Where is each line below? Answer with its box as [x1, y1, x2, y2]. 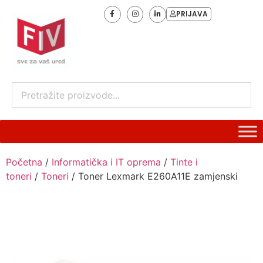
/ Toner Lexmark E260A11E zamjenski [69, 170, 238, 182]
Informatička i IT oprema [52, 156, 161, 168]
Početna [6, 156, 42, 168]
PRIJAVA [176, 9, 208, 19]
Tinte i [170, 156, 198, 168]
